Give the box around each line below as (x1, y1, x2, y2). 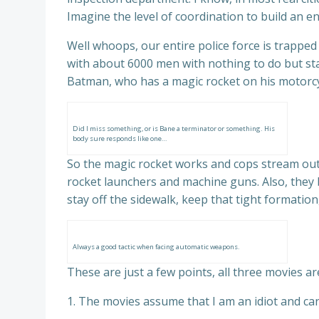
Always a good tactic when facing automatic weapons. (73, 242, 240, 251)
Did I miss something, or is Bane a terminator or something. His (73, 124, 275, 133)
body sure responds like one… (73, 134, 167, 143)
